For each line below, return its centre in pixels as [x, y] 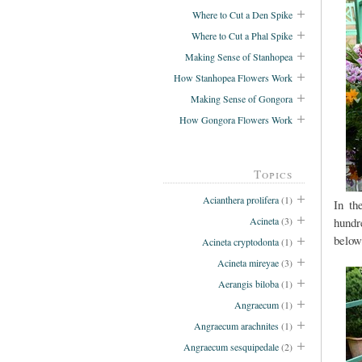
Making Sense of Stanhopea [239, 56]
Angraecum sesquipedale [231, 347]
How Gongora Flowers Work [236, 119]
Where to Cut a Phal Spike [242, 35]
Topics [273, 174]
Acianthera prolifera [241, 200]
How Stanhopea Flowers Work [233, 77]
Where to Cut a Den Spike [242, 14]
